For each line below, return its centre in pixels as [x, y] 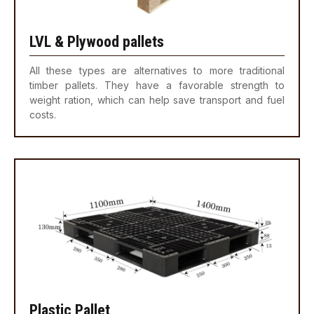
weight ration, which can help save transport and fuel [157, 100]
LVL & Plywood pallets [97, 42]
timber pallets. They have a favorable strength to [157, 86]
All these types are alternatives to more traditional [157, 71]
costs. [43, 115]
